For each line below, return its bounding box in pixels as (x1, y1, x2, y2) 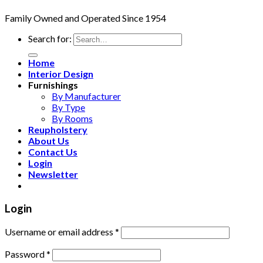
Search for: (28, 33, 72, 45)
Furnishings (28, 79, 78, 91)
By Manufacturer (52, 90, 121, 102)
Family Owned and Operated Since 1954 (5, 12, 166, 24)
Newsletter (28, 168, 78, 180)
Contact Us (28, 146, 77, 158)
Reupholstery (28, 124, 87, 136)
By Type (52, 102, 85, 113)
